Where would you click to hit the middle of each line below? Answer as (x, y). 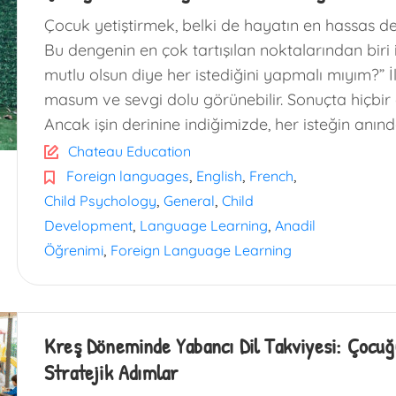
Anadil (295, 225)
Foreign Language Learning (201, 250)
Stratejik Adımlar (111, 372)
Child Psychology (100, 201)
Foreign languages (128, 176)
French (271, 176)
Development (88, 225)
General (189, 201)
